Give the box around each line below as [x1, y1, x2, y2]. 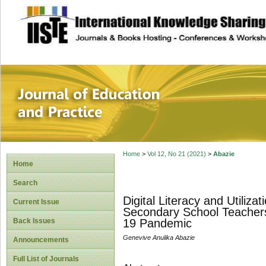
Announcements [13, 236, 69, 244]
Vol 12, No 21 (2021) [147, 150, 206, 158]
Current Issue [13, 198, 59, 206]
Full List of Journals [13, 255, 79, 263]
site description [75, 12, 154, 24]
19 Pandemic [122, 217, 192, 230]
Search [13, 179, 37, 187]
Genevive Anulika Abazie [122, 234, 195, 242]
